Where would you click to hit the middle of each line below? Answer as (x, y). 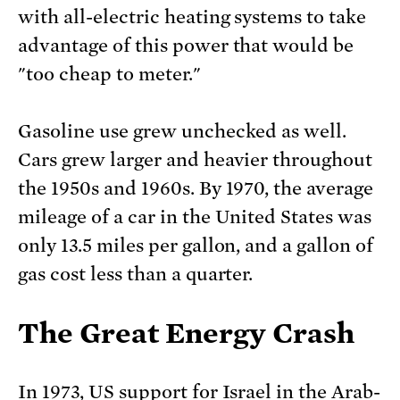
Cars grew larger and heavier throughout (196, 160)
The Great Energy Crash (186, 333)
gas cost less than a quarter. (136, 275)
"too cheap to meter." (109, 75)
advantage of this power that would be (186, 46)
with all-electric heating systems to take (192, 17)
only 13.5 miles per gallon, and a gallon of (196, 246)
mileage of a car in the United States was (195, 217)
